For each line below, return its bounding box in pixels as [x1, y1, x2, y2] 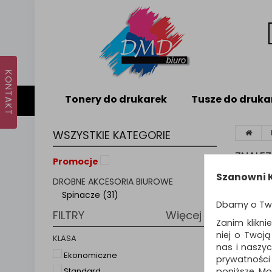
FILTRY [53, 207, 84, 223]
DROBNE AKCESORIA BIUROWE [53, 175, 173, 188]
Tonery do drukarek [65, 92, 167, 106]
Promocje [53, 155, 98, 168]
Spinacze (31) [62, 188, 118, 201]
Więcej [166, 207, 205, 223]
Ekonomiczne [64, 249, 117, 261]
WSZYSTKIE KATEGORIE [53, 127, 171, 143]
